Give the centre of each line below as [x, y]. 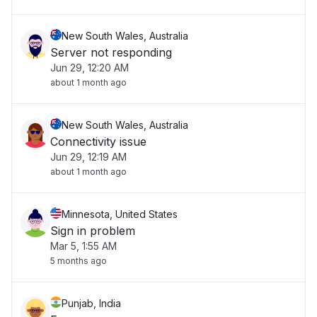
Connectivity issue [98, 142]
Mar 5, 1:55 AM [83, 246]
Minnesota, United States [120, 214]
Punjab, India [91, 303]
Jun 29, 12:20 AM [90, 68]
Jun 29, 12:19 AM [88, 157]
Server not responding [111, 52]
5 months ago [79, 261]
